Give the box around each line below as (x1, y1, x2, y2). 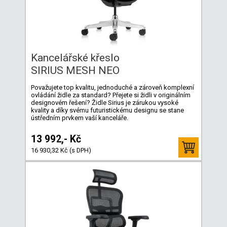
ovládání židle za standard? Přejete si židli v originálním (31, 91, 191, 99)
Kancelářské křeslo (31, 51, 120, 64)
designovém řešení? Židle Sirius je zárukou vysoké (31, 98, 178, 106)
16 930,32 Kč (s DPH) (31, 146, 91, 154)
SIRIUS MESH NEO (31, 64, 120, 77)
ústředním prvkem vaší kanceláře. (31, 113, 128, 122)
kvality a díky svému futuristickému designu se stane (31, 106, 184, 114)
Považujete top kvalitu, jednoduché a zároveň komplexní (31, 83, 194, 91)
